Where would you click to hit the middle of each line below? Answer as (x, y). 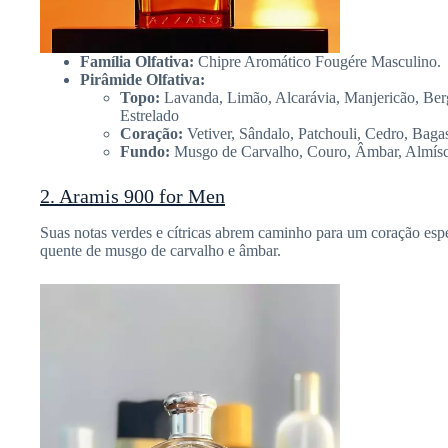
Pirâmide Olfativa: (142, 80)
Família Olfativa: (137, 62)
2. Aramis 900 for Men (132, 196)
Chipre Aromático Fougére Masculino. (317, 62)
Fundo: (145, 152)
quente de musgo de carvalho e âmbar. (160, 251)
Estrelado (149, 116)
